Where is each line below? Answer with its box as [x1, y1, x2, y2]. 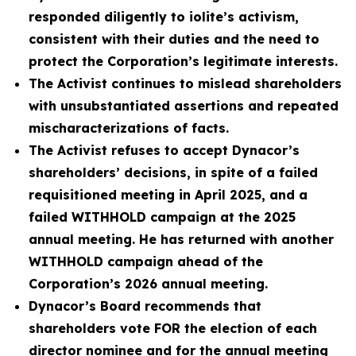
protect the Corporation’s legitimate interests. [29, 53, 338, 69]
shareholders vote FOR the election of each [29, 320, 317, 336]
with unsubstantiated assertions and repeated [29, 98, 339, 114]
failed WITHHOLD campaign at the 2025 [29, 209, 296, 225]
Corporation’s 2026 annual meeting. [29, 276, 268, 292]
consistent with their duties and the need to [29, 31, 319, 47]
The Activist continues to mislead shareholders [29, 75, 342, 91]
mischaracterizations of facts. [29, 120, 229, 136]
